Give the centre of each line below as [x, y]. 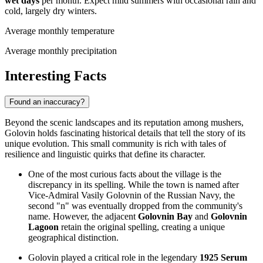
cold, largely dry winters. [51, 11]
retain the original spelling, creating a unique [142, 227]
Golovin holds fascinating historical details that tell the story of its [125, 133]
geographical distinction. [73, 238]
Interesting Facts [55, 76]
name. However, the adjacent [83, 217]
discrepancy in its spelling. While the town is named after [134, 185]
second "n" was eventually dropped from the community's [135, 206]
